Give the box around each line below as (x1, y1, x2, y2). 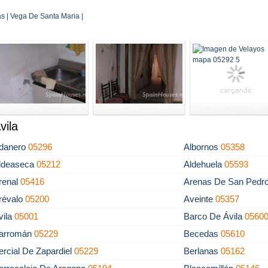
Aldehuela (184, 159, 225, 169)
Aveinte (184, 194, 216, 204)
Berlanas (184, 246, 221, 256)
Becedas (184, 229, 221, 239)
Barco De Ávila (184, 211, 245, 221)
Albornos (184, 142, 221, 152)
